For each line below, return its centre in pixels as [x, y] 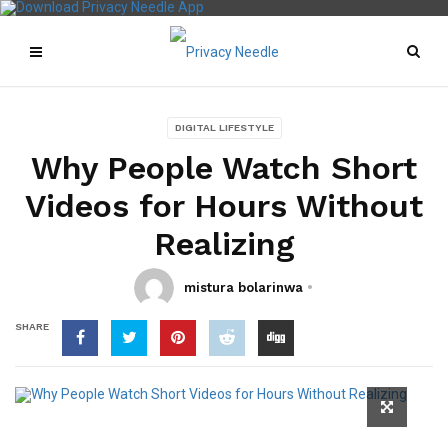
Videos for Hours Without [224, 206]
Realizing [224, 244]
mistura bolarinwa [243, 287]
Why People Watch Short [224, 168]
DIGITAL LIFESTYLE [224, 127]
